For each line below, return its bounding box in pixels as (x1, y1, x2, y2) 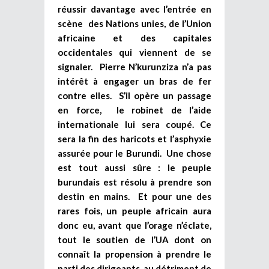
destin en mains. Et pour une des (58, 190, 211, 202)
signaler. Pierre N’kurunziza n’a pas (58, 61, 211, 72)
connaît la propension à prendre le (58, 248, 211, 259)
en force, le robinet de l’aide (58, 104, 211, 115)
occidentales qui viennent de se (58, 46, 211, 58)
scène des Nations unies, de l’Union (58, 17, 211, 29)
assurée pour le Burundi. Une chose (58, 147, 211, 159)
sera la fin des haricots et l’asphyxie (58, 133, 211, 144)
